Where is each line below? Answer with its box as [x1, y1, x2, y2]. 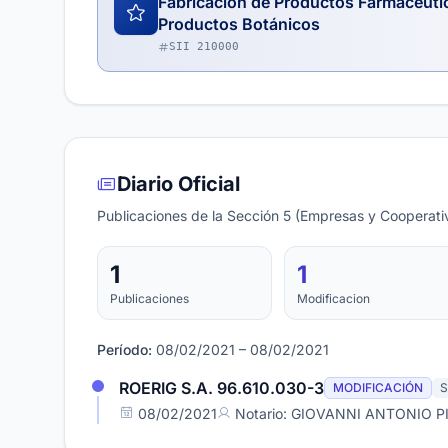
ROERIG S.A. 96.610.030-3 [119, 378, 324, 398]
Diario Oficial [117, 172, 240, 196]
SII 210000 [169, 40, 239, 53]
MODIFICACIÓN [333, 380, 423, 395]
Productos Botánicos [158, 14, 320, 34]
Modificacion [296, 291, 370, 306]
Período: [97, 341, 152, 358]
